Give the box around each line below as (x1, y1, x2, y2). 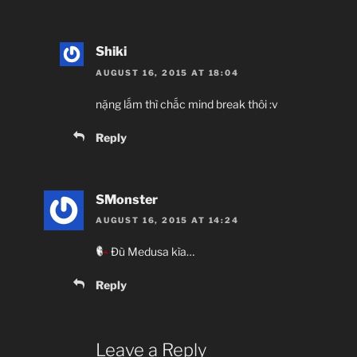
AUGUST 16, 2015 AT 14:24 (96, 214, 239, 225)
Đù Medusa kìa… (108, 244, 194, 258)
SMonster (96, 191, 158, 207)
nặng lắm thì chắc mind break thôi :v (96, 96, 278, 111)
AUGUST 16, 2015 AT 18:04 (96, 67, 239, 77)
